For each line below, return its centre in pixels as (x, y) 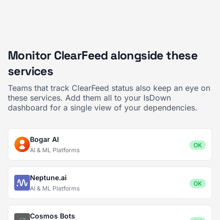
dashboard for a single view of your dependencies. (103, 108)
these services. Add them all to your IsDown (89, 98)
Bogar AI (44, 139)
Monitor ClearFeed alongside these (103, 55)
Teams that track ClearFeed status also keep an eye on (109, 88)
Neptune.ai (48, 178)
